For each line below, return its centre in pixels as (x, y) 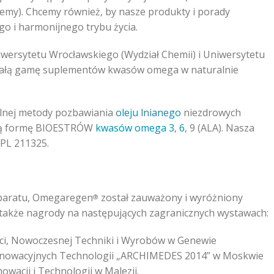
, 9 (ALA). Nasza (220, 128)
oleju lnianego (148, 113)
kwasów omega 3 (135, 128)
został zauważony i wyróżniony (171, 198)
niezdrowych (211, 113)
